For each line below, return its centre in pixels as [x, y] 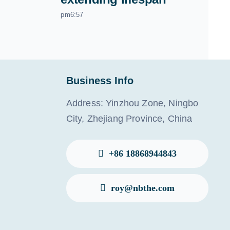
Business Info [100, 80]
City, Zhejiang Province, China [129, 118]
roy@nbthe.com [142, 188]
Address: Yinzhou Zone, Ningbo [132, 103]
